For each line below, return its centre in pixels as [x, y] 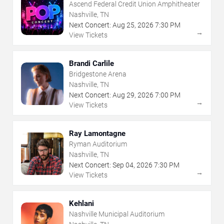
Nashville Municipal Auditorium [117, 214]
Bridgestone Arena [98, 74]
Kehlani [81, 203]
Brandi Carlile [91, 63]
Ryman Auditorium [98, 144]
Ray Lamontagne [97, 133]
